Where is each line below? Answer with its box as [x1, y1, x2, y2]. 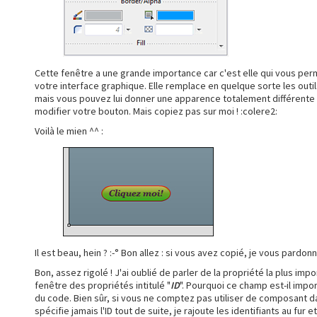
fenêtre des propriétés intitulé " [35, 278, 171, 292]
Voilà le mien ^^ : [35, 124, 103, 137]
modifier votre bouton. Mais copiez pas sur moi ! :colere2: [35, 104, 277, 117]
